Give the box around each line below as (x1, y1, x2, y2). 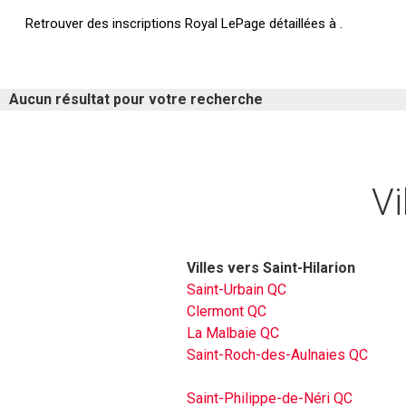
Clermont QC (187, 303, 266, 321)
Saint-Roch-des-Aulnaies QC (187, 346, 368, 364)
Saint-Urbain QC (187, 281, 286, 299)
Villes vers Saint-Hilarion (187, 259, 355, 277)
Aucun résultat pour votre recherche (9, 91, 263, 109)
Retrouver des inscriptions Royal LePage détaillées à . (25, 15, 343, 33)
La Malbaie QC (187, 324, 279, 343)
